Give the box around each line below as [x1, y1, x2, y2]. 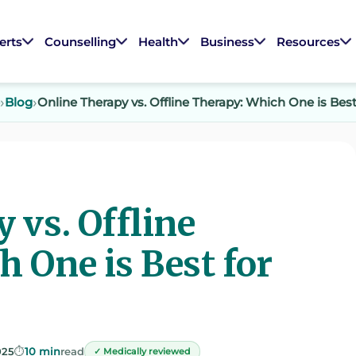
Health [138, 33, 179, 49]
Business [200, 33, 255, 49]
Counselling [44, 33, 117, 49]
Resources [277, 33, 341, 49]
